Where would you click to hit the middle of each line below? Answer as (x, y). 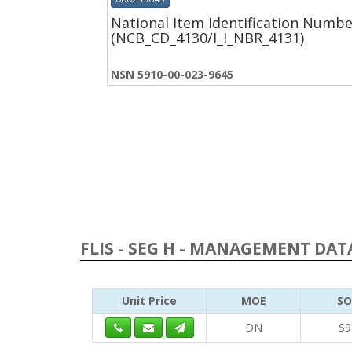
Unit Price (149, 301)
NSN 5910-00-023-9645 (172, 74)
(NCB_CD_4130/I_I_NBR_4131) (207, 37)
